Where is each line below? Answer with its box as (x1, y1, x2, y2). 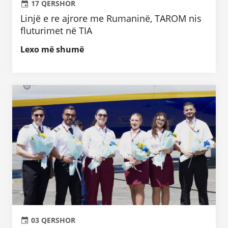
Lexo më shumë (20, 43, 84, 55)
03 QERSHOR (31, 215, 75, 225)
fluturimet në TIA (20, 24, 92, 37)
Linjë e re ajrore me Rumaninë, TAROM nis (20, 12, 202, 24)
